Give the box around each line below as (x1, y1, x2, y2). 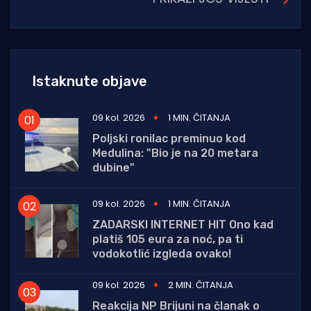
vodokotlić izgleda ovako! (92, 247, 231, 261)
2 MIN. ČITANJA (168, 278, 233, 292)
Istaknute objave (32, 73, 147, 90)
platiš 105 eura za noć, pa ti (92, 233, 243, 246)
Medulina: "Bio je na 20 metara (92, 146, 258, 160)
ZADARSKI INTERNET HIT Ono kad (92, 218, 274, 232)
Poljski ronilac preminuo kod (92, 132, 246, 146)
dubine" (92, 161, 135, 175)
